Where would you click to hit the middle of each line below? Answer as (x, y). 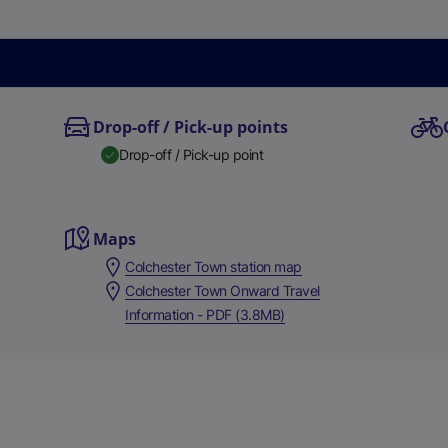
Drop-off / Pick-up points (191, 127)
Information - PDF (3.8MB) (205, 314)
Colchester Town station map (213, 266)
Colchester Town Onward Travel (222, 290)
